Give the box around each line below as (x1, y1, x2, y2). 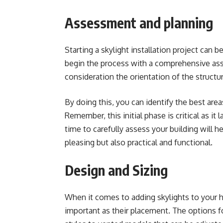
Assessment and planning (65, 14, 213, 31)
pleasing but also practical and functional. (65, 137, 215, 147)
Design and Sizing (65, 161, 168, 179)
